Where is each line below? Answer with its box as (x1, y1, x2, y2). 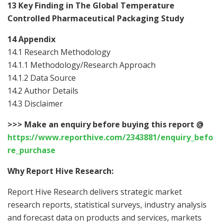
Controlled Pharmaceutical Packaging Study (7, 12, 184, 24)
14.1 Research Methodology (7, 46, 111, 57)
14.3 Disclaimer (7, 98, 63, 109)
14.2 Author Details (7, 85, 78, 96)
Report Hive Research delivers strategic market (7, 186, 182, 197)
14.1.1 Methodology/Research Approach (7, 59, 156, 70)
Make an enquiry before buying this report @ (24, 118, 204, 130)
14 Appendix (7, 33, 55, 45)
